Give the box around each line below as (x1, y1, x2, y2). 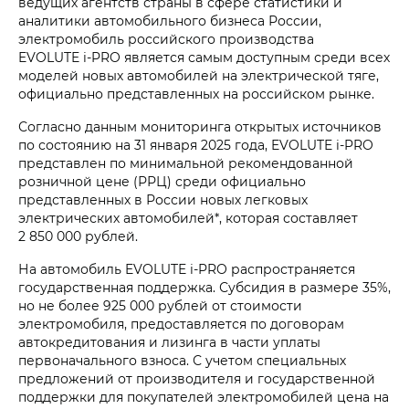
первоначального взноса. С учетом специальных (18, 351, 346, 370)
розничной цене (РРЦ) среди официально (18, 173, 306, 191)
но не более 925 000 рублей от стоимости (18, 297, 302, 315)
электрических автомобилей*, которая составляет (18, 209, 358, 227)
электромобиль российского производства (18, 30, 314, 48)
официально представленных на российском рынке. (18, 85, 374, 103)
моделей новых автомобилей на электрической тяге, (18, 67, 379, 85)
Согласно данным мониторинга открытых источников (18, 118, 382, 136)
